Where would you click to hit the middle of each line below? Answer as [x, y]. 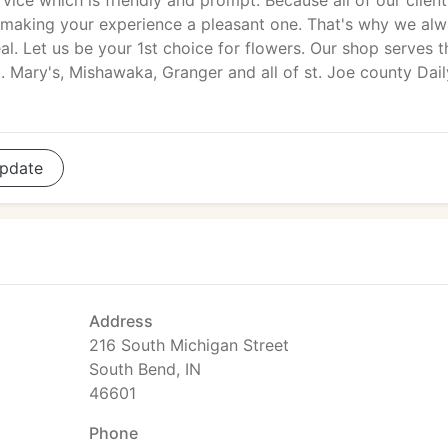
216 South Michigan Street [189, 345]
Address [121, 321]
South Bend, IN [145, 369]
